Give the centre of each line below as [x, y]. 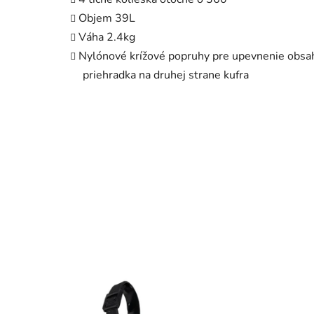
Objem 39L [107, 18]
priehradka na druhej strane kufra [166, 75]
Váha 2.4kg [107, 37]
